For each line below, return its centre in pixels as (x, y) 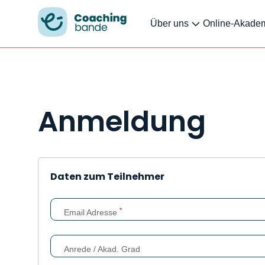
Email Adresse (92, 213)
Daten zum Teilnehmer (107, 177)
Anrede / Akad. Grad (102, 249)
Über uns (170, 23)
